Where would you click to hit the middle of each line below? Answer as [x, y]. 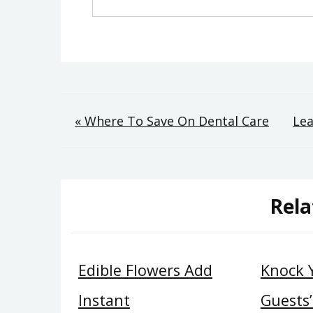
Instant [104, 300]
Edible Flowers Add [145, 270]
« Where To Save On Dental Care [172, 121]
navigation [140, 154]
